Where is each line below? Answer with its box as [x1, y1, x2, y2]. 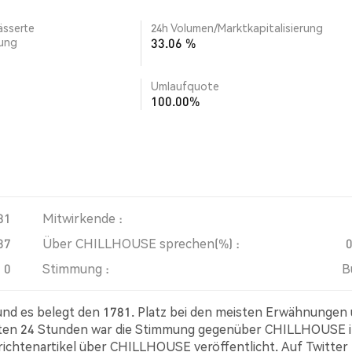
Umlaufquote [151, 79, 219, 93]
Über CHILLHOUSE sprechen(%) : [42, 235, 240, 251]
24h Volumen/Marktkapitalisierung [151, 20, 323, 35]
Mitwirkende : [42, 210, 123, 226]
